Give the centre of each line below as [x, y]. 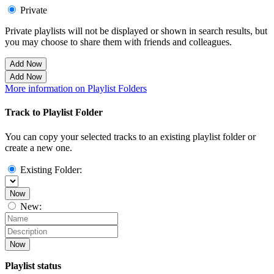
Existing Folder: [51, 169]
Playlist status [33, 265]
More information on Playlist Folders [76, 89]
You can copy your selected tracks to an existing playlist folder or [130, 136]
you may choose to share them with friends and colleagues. [118, 42]
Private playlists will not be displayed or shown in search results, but [136, 31]
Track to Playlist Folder [54, 113]
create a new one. [39, 147]
